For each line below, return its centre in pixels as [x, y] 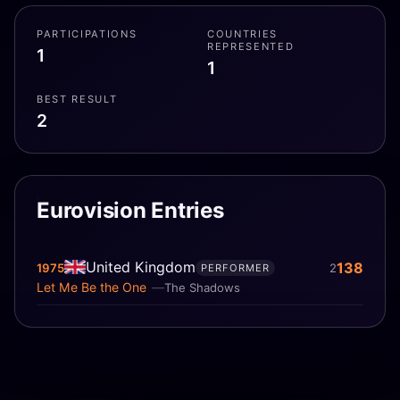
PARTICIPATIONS [87, 34]
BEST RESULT [77, 99]
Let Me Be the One [92, 287]
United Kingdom [141, 267]
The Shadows [202, 287]
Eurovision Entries [130, 210]
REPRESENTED [251, 47]
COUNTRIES [243, 34]
